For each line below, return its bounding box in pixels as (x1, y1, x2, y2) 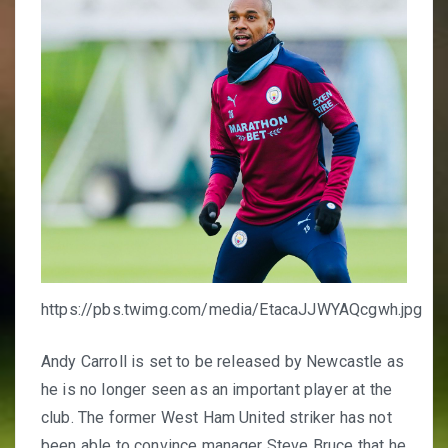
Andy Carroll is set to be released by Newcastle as (41, 351, 405, 371)
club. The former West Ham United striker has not (41, 407, 392, 427)
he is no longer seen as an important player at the (41, 379, 393, 399)
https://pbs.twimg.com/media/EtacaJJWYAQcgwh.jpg (41, 299, 423, 319)
